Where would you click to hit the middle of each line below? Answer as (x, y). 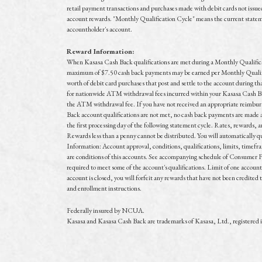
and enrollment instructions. (104, 188)
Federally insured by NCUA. (106, 210)
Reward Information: (100, 51)
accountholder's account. (99, 29)
